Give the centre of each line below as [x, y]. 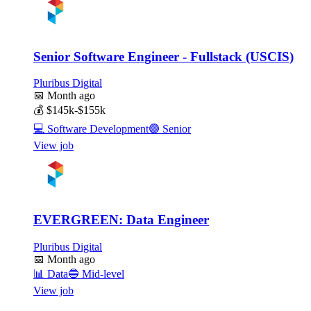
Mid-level [102, 274]
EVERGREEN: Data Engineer [121, 220]
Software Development [96, 129]
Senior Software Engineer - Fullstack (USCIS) [163, 56]
